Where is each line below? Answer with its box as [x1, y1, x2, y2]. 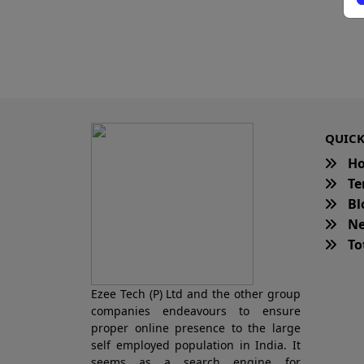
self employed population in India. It [91, 336, 301, 353]
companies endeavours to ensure [91, 302, 301, 318]
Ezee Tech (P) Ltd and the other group [91, 285, 301, 301]
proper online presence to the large [91, 319, 301, 336]
